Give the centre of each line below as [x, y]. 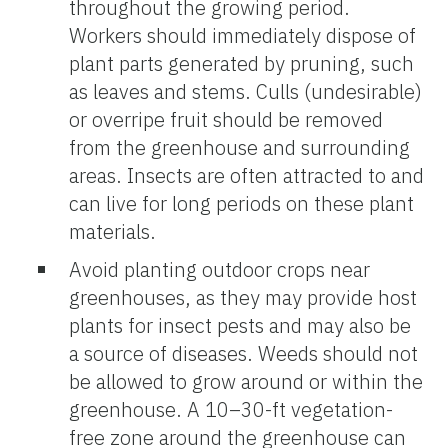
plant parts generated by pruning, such [241, 63]
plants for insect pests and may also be [240, 325]
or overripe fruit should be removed [226, 119]
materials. [112, 231]
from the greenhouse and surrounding [239, 147]
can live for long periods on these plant [241, 203]
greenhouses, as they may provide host [243, 297]
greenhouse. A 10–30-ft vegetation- [231, 409]
